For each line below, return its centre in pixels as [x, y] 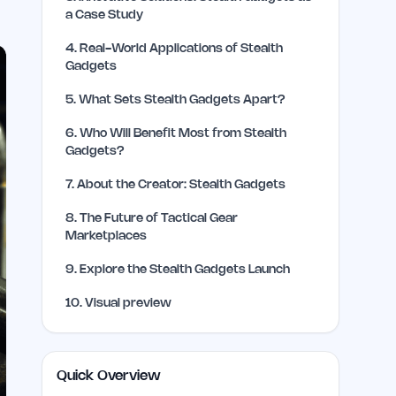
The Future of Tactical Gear [159, 219]
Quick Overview [109, 376]
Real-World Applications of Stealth [182, 49]
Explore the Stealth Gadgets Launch [185, 270]
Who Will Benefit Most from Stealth [183, 134]
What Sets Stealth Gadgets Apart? [183, 100]
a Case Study [105, 15]
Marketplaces [107, 236]
